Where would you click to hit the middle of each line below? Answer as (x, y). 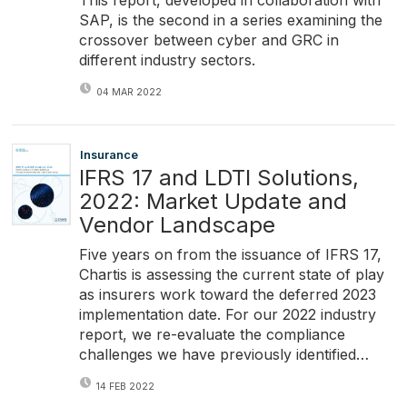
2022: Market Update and (213, 201)
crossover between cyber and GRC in (208, 40)
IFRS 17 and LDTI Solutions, (218, 177)
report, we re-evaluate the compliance (212, 334)
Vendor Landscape (177, 224)
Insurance (109, 154)
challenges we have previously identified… (223, 354)
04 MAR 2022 (129, 93)
